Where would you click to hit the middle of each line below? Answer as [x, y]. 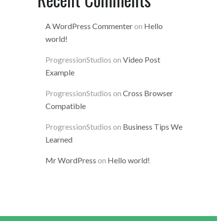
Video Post [142, 59]
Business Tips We [153, 127]
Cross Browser [148, 93]
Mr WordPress [71, 160]
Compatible [66, 106]
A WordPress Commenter [89, 26]
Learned [59, 139]
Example [60, 72]
